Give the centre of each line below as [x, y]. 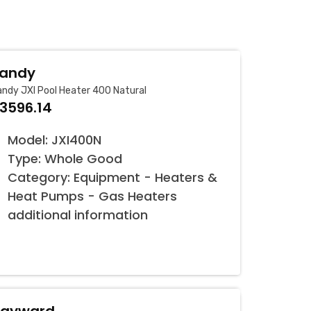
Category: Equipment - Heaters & [112, 177]
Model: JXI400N [54, 140]
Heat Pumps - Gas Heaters [92, 196]
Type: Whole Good [65, 159]
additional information [78, 215]
